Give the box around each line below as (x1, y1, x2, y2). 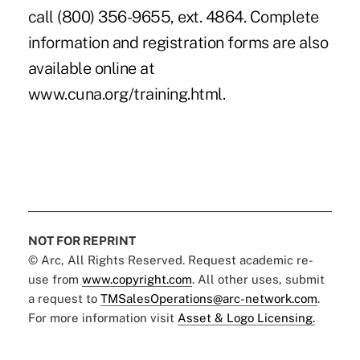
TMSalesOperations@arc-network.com (100, 291, 317, 305)
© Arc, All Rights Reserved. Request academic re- (27, 252, 313, 267)
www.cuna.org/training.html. (27, 84, 226, 104)
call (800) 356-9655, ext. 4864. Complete (27, 6, 319, 27)
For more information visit (27, 310, 178, 325)
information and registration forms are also (27, 32, 329, 52)
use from (27, 272, 82, 286)
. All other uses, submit (191, 272, 325, 286)
